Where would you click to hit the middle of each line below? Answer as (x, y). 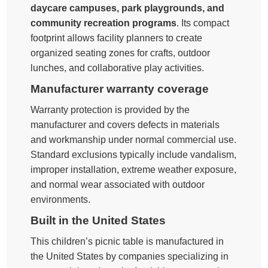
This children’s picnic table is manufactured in (127, 241)
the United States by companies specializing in (130, 256)
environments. (61, 199)
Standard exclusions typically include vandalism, (134, 154)
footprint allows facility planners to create (117, 38)
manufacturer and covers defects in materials (125, 124)
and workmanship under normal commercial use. (134, 139)
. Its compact (203, 23)
